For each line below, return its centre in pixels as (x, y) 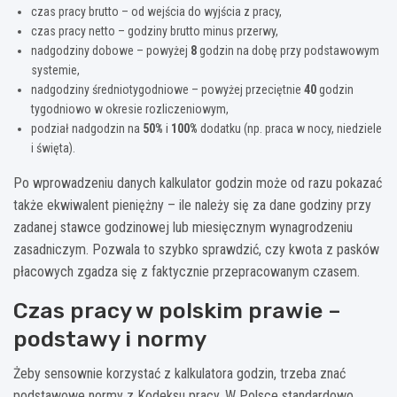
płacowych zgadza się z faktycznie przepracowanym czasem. (187, 272)
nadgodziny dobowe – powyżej (111, 51)
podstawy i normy (110, 339)
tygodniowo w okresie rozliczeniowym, (130, 109)
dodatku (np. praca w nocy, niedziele (290, 129)
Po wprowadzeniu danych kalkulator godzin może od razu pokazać (198, 183)
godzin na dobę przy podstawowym (288, 51)
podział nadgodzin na (87, 129)
